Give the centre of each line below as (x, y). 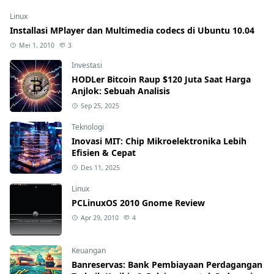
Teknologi (88, 127)
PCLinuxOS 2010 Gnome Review (138, 202)
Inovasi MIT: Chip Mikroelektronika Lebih (159, 141)
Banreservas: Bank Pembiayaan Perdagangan (167, 264)
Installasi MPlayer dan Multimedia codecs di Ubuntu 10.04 (132, 30)
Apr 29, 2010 (99, 217)
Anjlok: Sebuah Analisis (121, 91)
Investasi (87, 65)
